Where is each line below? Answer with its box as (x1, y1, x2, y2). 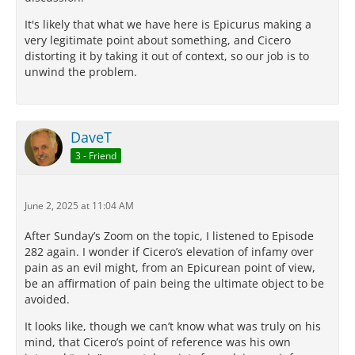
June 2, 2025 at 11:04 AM (25, 199, 134, 213)
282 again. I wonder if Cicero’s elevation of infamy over (25, 244, 314, 260)
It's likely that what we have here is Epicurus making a (25, 17, 311, 32)
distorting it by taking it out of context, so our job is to (25, 48, 309, 64)
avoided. (25, 292, 70, 307)
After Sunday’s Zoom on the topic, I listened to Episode (25, 228, 314, 244)
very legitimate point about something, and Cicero (25, 32, 291, 48)
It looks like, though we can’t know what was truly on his (25, 319, 321, 334)
